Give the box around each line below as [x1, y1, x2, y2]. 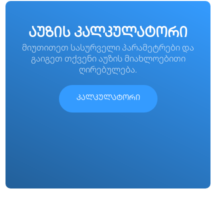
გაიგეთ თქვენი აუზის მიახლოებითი [30, 52, 185, 64]
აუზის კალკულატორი [28, 27, 187, 41]
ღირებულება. [79, 63, 137, 75]
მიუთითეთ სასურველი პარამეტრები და [22, 41, 194, 53]
